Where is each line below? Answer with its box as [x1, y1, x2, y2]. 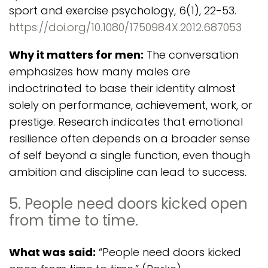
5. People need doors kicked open [9, 194, 248, 214]
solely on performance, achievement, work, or [9, 98, 252, 112]
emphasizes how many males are [9, 64, 190, 79]
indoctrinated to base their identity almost [9, 81, 236, 96]
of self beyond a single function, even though [9, 148, 250, 163]
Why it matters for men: [9, 47, 144, 62]
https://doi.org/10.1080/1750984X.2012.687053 [9, 20, 242, 35]
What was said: [9, 245, 96, 260]
